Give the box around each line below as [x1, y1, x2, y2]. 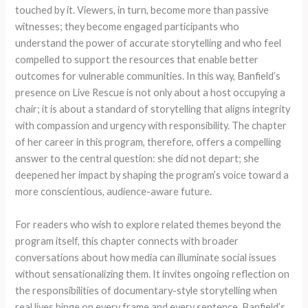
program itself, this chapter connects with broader [15, 234, 239, 247]
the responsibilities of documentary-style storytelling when [15, 284, 278, 296]
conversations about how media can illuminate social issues [15, 251, 277, 263]
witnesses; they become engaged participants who [15, 21, 240, 33]
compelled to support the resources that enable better [15, 54, 259, 66]
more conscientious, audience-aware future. [15, 186, 212, 198]
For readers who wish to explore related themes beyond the [15, 218, 282, 230]
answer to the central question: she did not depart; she [15, 153, 260, 165]
